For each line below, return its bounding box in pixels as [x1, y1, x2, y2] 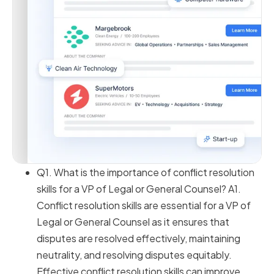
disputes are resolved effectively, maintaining [37, 232, 240, 245]
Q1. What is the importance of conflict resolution [37, 166, 254, 179]
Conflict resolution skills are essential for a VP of [37, 199, 251, 212]
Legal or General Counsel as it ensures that [37, 215, 229, 229]
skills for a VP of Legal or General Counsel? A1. [37, 182, 241, 196]
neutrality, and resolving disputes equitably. [37, 248, 232, 262]
